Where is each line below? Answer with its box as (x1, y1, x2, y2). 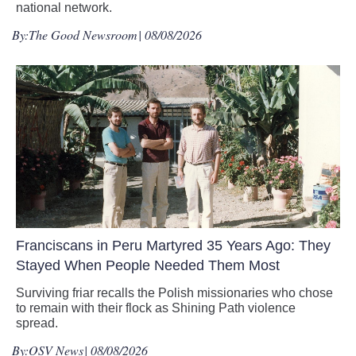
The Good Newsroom (29, 26, 137, 44)
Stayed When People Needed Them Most (16, 257, 280, 274)
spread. (16, 316, 58, 331)
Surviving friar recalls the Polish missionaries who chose (16, 286, 333, 300)
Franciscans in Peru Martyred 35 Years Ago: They (16, 238, 331, 254)
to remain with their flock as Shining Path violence (16, 301, 296, 315)
